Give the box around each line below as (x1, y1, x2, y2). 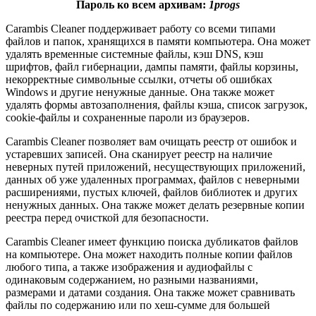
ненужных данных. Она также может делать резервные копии (6, 199, 305, 212)
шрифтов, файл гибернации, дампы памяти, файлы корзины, (6, 61, 298, 73)
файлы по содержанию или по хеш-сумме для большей (6, 299, 270, 312)
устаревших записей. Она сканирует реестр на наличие (6, 148, 272, 161)
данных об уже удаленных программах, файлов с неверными (6, 174, 300, 186)
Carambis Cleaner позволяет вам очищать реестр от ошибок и (6, 135, 297, 148)
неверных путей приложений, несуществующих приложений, (6, 161, 305, 174)
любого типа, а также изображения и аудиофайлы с (6, 261, 253, 274)
